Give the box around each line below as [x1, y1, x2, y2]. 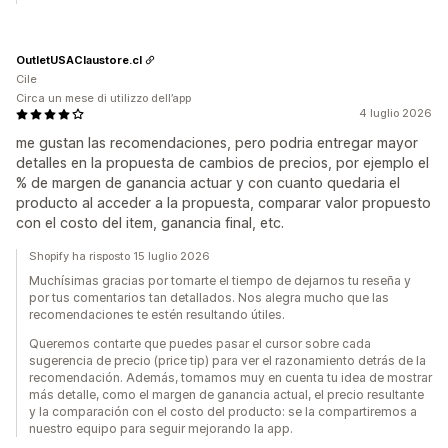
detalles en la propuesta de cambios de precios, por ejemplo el [16, 154, 429, 172]
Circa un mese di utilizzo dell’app [16, 91, 191, 106]
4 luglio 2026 [359, 106, 432, 121]
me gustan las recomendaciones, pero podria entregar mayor [16, 134, 418, 152]
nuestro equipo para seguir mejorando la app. [29, 421, 293, 437]
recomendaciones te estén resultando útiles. [29, 307, 285, 323]
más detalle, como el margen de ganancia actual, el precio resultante [29, 387, 424, 403]
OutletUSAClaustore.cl [16, 52, 142, 67]
